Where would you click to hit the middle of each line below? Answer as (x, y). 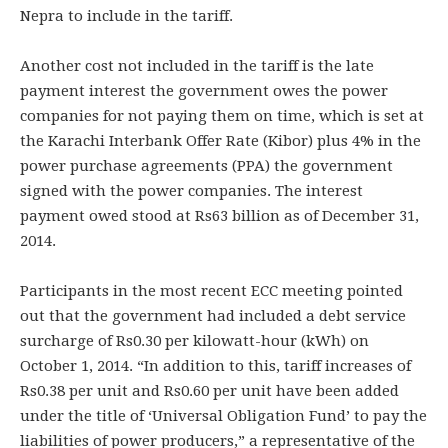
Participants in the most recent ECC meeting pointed (211, 291)
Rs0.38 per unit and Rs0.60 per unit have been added (209, 391)
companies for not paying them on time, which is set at (222, 116)
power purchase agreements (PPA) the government (206, 166)
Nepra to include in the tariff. (126, 16)
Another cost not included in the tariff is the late (197, 66)
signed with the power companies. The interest (191, 191)
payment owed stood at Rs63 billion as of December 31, (219, 216)
